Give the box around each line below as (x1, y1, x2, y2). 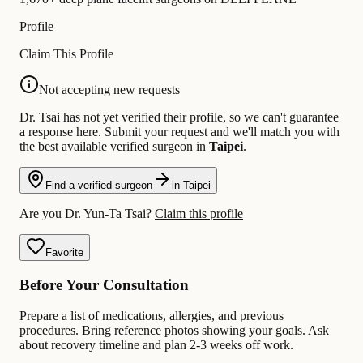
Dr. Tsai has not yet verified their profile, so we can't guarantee (19, 109, 339, 124)
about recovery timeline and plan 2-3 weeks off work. (19, 338, 293, 352)
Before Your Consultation (19, 275, 189, 293)
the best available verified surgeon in (19, 139, 209, 153)
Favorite (45, 246, 83, 258)
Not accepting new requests (39, 82, 180, 96)
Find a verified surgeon (45, 178, 152, 191)
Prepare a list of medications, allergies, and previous (19, 309, 284, 323)
